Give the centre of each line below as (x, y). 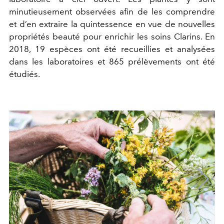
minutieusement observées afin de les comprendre (112, 11)
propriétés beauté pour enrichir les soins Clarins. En (112, 36)
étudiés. (24, 74)
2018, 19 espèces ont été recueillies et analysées (112, 49)
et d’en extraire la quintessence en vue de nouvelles (112, 24)
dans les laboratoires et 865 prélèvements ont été (112, 61)
